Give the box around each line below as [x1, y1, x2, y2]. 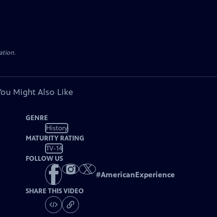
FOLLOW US [26, 155, 63, 163]
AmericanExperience [101, 170, 175, 180]
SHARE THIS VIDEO [26, 187, 84, 196]
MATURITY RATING [26, 134, 85, 142]
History [46, 124, 68, 132]
